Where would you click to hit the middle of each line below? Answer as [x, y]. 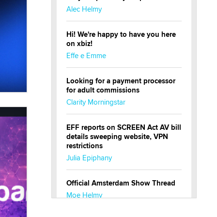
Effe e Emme [86, 56]
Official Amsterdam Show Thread [121, 183]
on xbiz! [79, 44]
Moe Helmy [84, 195]
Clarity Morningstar [96, 102]
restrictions [85, 146]
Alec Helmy [84, 9]
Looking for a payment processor [121, 81]
